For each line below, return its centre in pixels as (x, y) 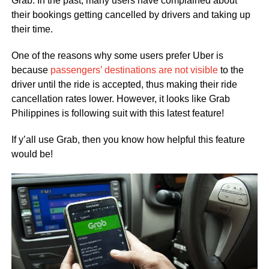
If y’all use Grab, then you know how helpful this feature (128, 139)
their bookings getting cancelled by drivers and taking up (131, 14)
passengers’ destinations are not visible (134, 70)
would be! (32, 154)
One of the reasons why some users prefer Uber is (117, 55)
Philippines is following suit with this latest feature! (117, 113)
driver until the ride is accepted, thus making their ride (124, 84)
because (31, 70)
